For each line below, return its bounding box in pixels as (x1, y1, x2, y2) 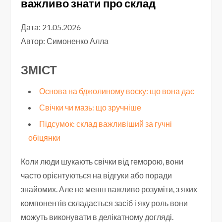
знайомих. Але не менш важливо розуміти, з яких (21, 184, 198, 194)
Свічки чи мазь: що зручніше (39, 103, 142, 112)
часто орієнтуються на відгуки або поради (21, 170, 172, 180)
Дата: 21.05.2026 (21, 22, 81, 32)
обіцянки (28, 133, 61, 143)
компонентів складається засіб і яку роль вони (21, 198, 188, 208)
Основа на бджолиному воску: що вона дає (39, 86, 195, 96)
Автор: (21, 36, 47, 46)
